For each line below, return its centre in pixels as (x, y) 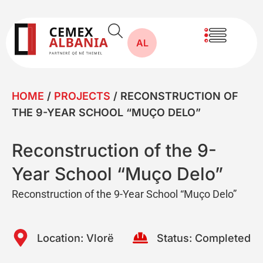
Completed (222, 238)
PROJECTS (82, 96)
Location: (60, 238)
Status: (174, 238)
